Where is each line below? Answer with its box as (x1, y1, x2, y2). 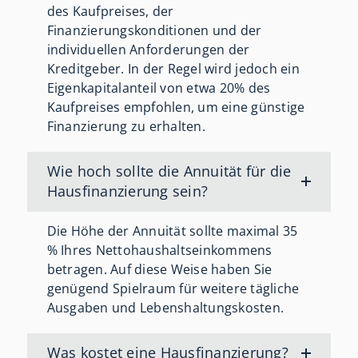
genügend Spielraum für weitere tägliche (46, 279, 300, 297)
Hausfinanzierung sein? (46, 181, 209, 201)
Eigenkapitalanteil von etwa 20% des (46, 79, 271, 97)
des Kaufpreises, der (46, 2, 174, 21)
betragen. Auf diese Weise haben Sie (46, 260, 272, 278)
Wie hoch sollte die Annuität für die (46, 161, 292, 181)
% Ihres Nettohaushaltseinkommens (46, 241, 272, 259)
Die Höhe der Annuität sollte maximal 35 (46, 221, 298, 240)
